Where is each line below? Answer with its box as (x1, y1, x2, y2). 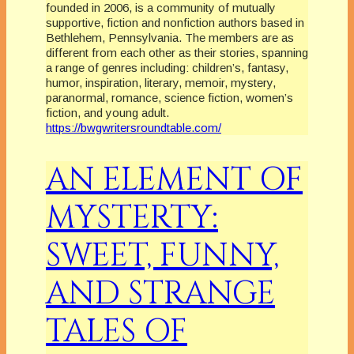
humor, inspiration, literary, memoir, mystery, (46, 75, 276, 89)
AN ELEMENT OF (46, 159, 303, 202)
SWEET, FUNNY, (46, 235, 279, 278)
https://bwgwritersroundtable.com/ (46, 120, 221, 134)
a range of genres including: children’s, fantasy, (46, 60, 288, 74)
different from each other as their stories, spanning (46, 45, 308, 59)
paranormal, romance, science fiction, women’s (46, 90, 293, 104)
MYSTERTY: (46, 197, 218, 240)
